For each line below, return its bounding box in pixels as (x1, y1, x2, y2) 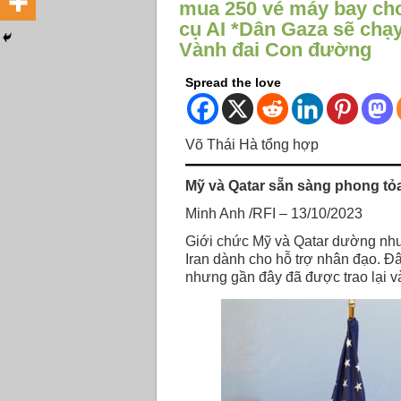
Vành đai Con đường (178, 38, 371, 61)
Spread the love (184, 76, 281, 90)
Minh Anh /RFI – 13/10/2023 (184, 205, 363, 221)
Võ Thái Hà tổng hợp (184, 137, 319, 153)
